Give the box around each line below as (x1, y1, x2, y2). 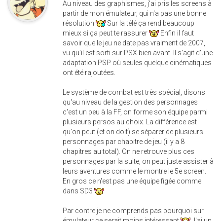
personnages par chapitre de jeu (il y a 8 (63, 138, 184, 146)
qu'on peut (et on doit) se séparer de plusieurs (63, 128, 203, 136)
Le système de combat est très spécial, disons (63, 88, 205, 96)
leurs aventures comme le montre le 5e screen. (63, 167, 206, 175)
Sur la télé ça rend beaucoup (106, 19, 194, 27)
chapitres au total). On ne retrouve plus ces (63, 147, 194, 155)
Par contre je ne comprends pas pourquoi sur (63, 207, 204, 215)
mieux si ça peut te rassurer (63, 29, 149, 37)
